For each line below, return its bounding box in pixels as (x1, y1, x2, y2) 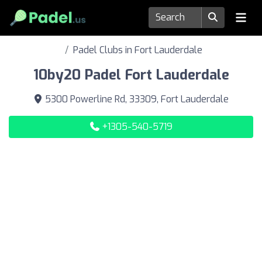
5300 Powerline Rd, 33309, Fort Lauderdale (43, 93, 229, 105)
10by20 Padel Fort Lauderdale (33, 65, 229, 84)
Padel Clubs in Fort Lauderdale (73, 44, 202, 56)
